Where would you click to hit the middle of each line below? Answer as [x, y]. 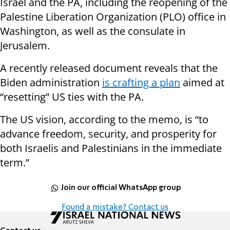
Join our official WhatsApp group [121, 188]
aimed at [202, 83]
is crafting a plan [141, 83]
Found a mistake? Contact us [115, 208]
